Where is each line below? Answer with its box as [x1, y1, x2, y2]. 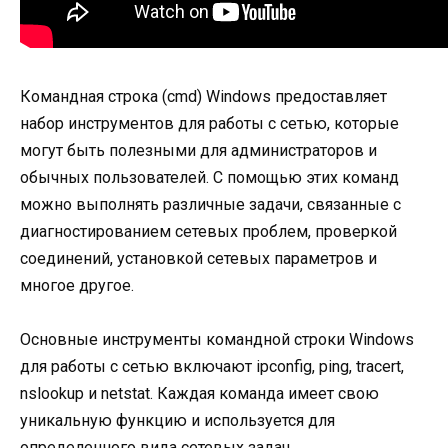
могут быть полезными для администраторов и [20, 140, 377, 160]
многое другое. [20, 275, 134, 295]
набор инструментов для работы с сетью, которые [20, 113, 399, 133]
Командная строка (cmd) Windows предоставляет [20, 86, 387, 106]
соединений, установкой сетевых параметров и [20, 248, 377, 268]
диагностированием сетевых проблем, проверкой [20, 221, 397, 241]
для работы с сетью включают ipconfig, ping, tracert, [20, 356, 404, 376]
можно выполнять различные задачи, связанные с [20, 194, 401, 214]
